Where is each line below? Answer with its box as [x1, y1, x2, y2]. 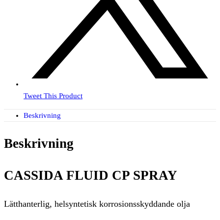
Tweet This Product [24, 92, 82, 100]
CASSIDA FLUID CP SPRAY [4, 167, 177, 183]
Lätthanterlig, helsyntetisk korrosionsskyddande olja [4, 199, 190, 209]
